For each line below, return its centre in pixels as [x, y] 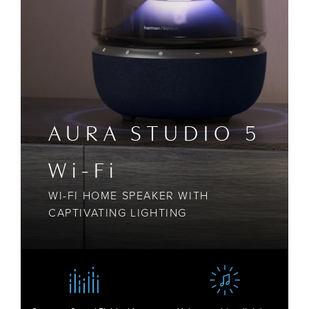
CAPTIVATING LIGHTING [118, 212]
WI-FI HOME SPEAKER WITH [129, 195]
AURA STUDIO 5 [155, 131]
